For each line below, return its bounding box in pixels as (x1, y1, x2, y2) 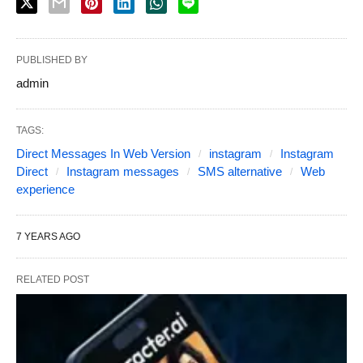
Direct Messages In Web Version (16, 146, 190, 160)
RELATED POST (16, 273, 89, 285)
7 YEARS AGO (16, 230, 80, 242)
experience (16, 181, 75, 196)
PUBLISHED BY (16, 53, 88, 66)
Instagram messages (66, 164, 179, 178)
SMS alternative (198, 164, 282, 178)
